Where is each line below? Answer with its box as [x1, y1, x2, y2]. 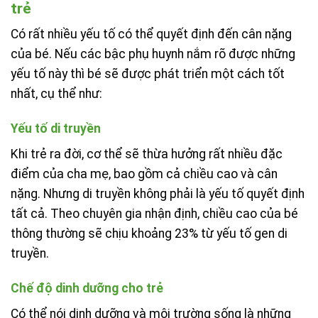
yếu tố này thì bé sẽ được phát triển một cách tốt [11, 67, 285, 82]
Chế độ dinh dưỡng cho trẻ [11, 280, 163, 295]
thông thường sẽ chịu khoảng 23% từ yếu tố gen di [11, 226, 287, 241]
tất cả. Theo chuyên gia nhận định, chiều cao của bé [11, 206, 298, 221]
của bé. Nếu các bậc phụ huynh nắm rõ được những [11, 47, 295, 62]
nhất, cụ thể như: [11, 87, 102, 102]
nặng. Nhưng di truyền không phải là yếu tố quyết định [11, 186, 305, 201]
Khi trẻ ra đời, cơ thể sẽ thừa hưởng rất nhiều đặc [11, 146, 283, 161]
